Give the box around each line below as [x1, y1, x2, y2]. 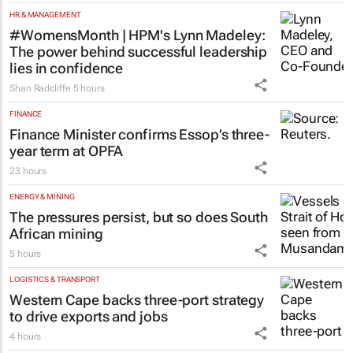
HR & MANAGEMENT [9, 9, 81, 19]
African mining [9, 225, 103, 242]
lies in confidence [9, 59, 124, 76]
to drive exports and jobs [9, 307, 168, 325]
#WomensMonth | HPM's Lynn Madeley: [9, 26, 266, 43]
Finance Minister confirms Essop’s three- [9, 125, 269, 143]
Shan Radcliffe [9, 82, 71, 94]
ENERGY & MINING [9, 191, 75, 201]
